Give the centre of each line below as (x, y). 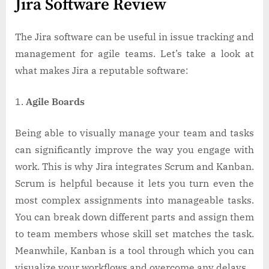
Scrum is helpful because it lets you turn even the (134, 183)
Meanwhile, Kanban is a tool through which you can (134, 251)
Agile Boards (56, 102)
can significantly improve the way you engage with (134, 150)
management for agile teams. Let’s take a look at (134, 54)
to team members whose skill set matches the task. (134, 234)
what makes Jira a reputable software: (104, 71)
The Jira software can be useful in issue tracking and (134, 37)
